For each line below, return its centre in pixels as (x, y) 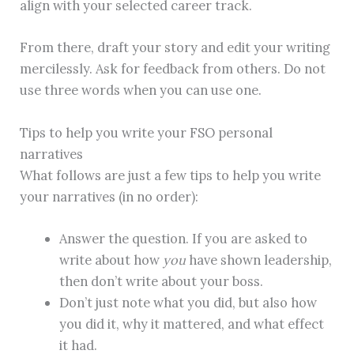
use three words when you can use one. (143, 90)
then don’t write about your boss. (162, 281)
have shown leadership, (258, 259)
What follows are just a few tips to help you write (171, 175)
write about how (111, 259)
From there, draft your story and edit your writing (175, 47)
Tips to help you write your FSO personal (147, 132)
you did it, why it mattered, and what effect (191, 323)
